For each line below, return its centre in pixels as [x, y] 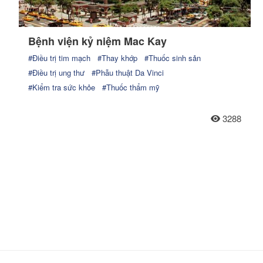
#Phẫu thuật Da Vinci [128, 72]
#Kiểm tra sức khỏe [62, 87]
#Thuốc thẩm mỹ [131, 87]
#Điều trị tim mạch [59, 58]
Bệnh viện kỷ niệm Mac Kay [97, 41]
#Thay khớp [117, 58]
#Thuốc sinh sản [173, 58]
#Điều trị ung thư [56, 72]
